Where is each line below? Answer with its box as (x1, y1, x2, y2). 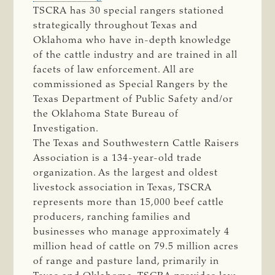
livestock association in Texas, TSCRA (33, 182, 212, 193)
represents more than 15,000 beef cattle (33, 197, 225, 207)
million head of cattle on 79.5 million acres (33, 241, 239, 252)
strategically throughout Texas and (33, 20, 198, 31)
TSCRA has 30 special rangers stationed (33, 6, 225, 16)
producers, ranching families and (33, 212, 192, 222)
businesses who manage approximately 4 (33, 227, 230, 237)
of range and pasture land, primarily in (33, 256, 220, 266)
